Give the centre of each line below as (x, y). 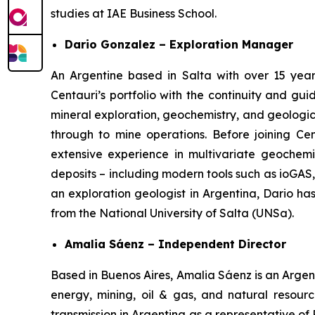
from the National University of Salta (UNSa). (172, 213)
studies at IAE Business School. (134, 14)
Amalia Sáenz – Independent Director (175, 244)
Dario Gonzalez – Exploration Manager (179, 45)
